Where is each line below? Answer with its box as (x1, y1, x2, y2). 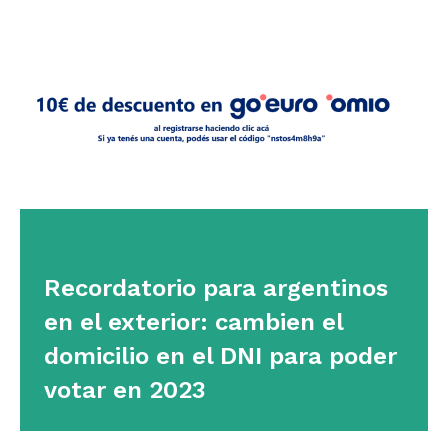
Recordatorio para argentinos (44, 274, 388, 303)
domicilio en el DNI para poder (44, 342, 397, 371)
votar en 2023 (44, 376, 206, 405)
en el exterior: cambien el (44, 308, 343, 337)
